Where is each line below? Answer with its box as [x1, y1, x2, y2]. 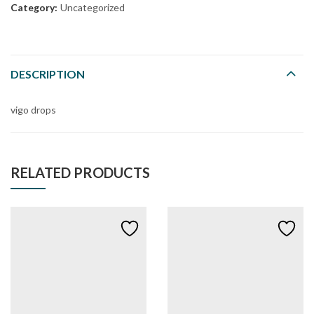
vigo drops [11, 103, 56, 116]
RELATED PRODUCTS [11, 163, 150, 181]
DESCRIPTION [11, 67, 85, 81]
